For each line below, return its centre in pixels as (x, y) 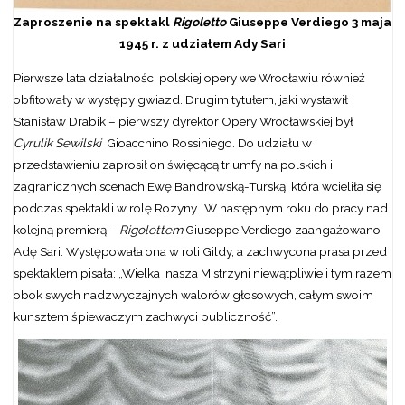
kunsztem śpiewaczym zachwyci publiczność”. (145, 316)
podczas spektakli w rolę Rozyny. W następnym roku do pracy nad (200, 207)
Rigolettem (151, 229)
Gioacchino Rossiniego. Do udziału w (207, 142)
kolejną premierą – (66, 229)
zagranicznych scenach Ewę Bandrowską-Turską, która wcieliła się (197, 186)
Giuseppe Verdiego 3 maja (309, 22)
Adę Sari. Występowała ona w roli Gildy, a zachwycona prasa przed (200, 251)
